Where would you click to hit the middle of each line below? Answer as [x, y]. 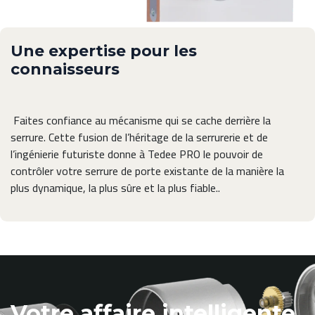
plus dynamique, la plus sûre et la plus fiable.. [115, 188]
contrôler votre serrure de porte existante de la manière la [147, 171]
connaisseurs [65, 69]
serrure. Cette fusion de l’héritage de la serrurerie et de [139, 137]
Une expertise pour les [104, 51]
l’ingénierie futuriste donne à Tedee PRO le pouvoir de [137, 154]
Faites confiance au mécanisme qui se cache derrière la [141, 121]
